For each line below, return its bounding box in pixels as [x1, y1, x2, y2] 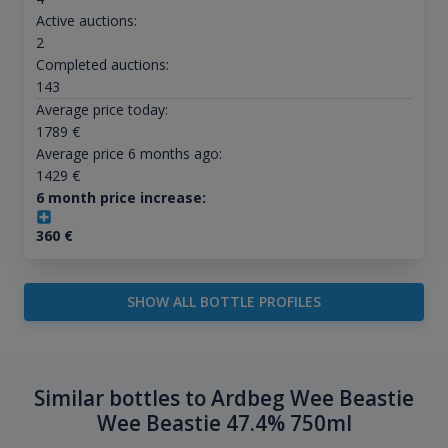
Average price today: [35, 100, 168, 120]
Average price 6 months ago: [35, 144, 222, 164]
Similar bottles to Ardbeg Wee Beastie [34, 384, 414, 413]
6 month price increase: [35, 188, 206, 208]
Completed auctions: [35, 55, 169, 75]
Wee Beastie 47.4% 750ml [96, 409, 352, 438]
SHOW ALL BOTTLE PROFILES [127, 292, 321, 312]
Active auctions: [35, 11, 137, 31]
